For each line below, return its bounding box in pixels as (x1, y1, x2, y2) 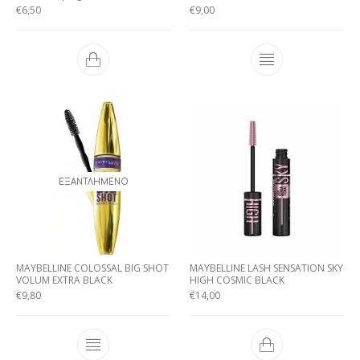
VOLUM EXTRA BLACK (16, 273, 112, 287)
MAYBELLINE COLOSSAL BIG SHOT (16, 261, 169, 275)
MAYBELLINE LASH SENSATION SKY (190, 261, 343, 275)
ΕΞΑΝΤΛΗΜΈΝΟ (58, 178, 129, 186)
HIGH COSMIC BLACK (190, 273, 284, 287)
